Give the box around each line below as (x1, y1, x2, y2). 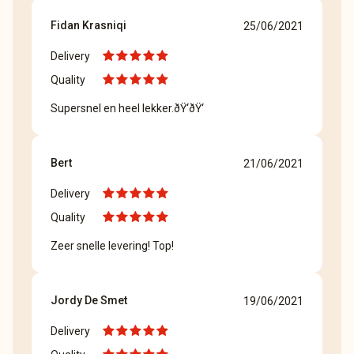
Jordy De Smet (51, 294, 127, 307)
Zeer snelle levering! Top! (51, 239, 174, 252)
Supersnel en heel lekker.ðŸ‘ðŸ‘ (51, 102, 204, 115)
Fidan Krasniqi (51, 19, 126, 32)
